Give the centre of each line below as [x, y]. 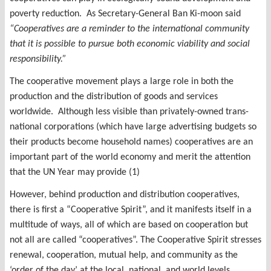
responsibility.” [38, 59]
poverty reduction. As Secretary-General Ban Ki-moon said [125, 14]
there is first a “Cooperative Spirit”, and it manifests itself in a [131, 210]
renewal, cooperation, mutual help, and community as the [124, 255]
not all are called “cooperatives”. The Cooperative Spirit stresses [135, 240]
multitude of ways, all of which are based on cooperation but [129, 225]
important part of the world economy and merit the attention [130, 157]
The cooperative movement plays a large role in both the [122, 81]
